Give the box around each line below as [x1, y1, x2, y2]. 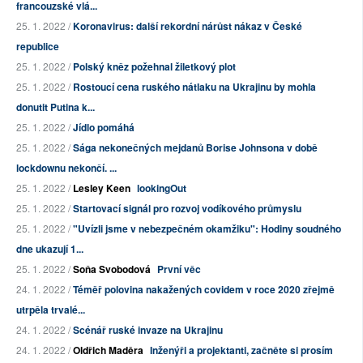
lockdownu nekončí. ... [16, 160, 117, 176]
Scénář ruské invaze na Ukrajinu [73, 322, 223, 338]
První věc [157, 262, 201, 277]
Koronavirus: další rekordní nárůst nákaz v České [73, 19, 302, 34]
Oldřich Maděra [73, 343, 143, 358]
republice [16, 39, 59, 54]
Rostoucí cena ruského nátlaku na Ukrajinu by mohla [73, 79, 316, 95]
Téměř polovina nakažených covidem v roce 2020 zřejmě [73, 282, 335, 297]
